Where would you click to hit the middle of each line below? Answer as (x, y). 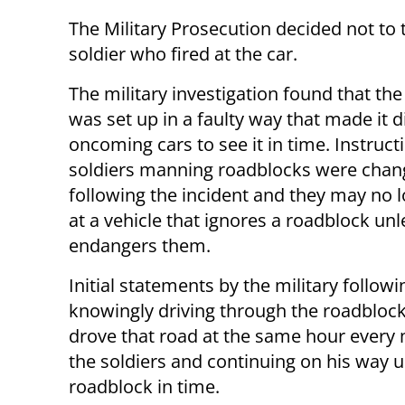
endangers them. (140, 245)
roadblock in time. (144, 386)
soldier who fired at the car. (183, 53)
